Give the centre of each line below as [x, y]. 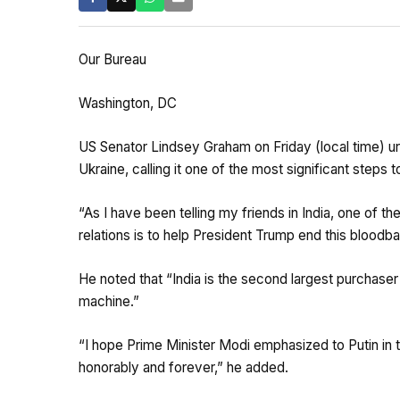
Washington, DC [128, 104]
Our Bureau [112, 60]
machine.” [109, 302]
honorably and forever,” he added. [183, 368]
